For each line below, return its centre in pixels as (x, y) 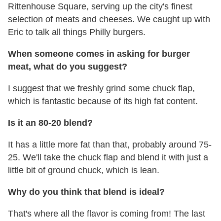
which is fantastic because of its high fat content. (103, 101)
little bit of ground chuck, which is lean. (84, 170)
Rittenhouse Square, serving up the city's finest (100, 7)
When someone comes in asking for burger (99, 54)
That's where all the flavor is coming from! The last (107, 214)
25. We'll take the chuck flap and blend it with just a (108, 158)
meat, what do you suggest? (68, 67)
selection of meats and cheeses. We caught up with (109, 19)
